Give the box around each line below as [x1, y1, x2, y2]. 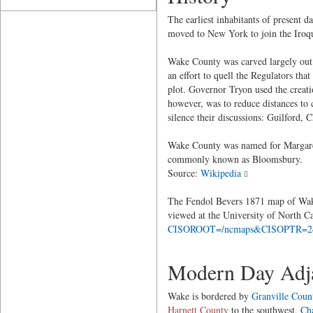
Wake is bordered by [167, 289, 252, 303]
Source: [167, 166, 201, 180]
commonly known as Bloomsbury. [167, 152, 303, 166]
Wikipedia [200, 166, 241, 180]
